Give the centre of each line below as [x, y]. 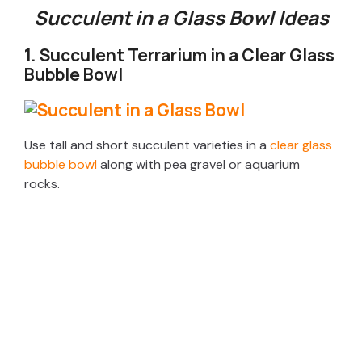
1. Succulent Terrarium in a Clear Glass [179, 55]
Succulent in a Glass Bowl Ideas [181, 18]
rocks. [42, 184]
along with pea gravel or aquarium [198, 165]
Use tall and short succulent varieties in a [147, 145]
